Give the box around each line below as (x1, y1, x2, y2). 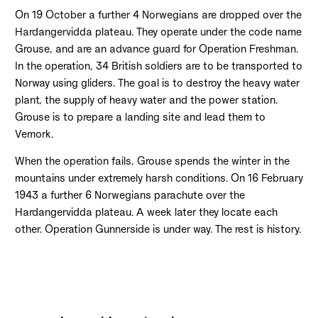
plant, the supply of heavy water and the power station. (14, 93, 278, 106)
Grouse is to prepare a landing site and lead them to (14, 110, 265, 123)
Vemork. (14, 127, 53, 140)
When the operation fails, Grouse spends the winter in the (14, 154, 290, 167)
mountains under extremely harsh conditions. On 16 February (14, 171, 303, 184)
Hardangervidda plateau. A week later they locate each (14, 205, 278, 218)
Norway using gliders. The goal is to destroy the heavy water (14, 76, 300, 89)
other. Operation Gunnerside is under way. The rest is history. (14, 222, 301, 235)
